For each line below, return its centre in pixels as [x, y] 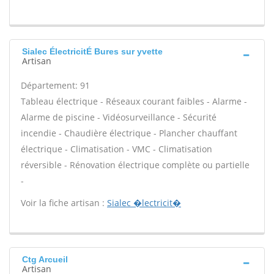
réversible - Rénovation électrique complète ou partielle [135, 165]
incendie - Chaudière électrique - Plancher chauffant [129, 133]
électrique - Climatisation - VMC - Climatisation [117, 149]
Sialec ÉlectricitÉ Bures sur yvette [92, 51]
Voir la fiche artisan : [64, 203]
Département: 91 [55, 85]
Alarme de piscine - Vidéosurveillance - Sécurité [119, 117]
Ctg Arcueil [45, 259]
